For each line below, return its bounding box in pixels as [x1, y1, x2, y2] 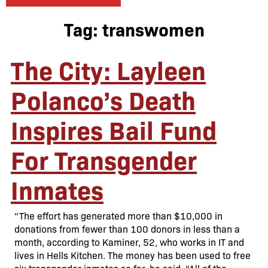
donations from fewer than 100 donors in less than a [14, 223, 240, 235]
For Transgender [11, 142, 197, 176]
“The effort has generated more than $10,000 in [14, 209, 223, 222]
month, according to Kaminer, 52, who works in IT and [14, 236, 244, 248]
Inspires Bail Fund [11, 112, 217, 147]
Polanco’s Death [11, 82, 196, 117]
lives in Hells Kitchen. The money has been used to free [14, 249, 251, 261]
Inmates [11, 172, 103, 206]
